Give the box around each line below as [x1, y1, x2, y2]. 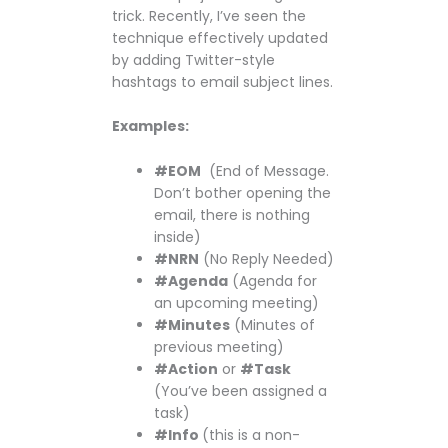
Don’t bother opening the [154, 182, 331, 203]
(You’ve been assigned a [154, 380, 327, 401]
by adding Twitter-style [112, 49, 275, 70]
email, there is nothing [154, 204, 310, 225]
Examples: [112, 116, 189, 137]
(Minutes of [230, 314, 315, 335]
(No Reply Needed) [199, 248, 334, 269]
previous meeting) [154, 336, 284, 357]
